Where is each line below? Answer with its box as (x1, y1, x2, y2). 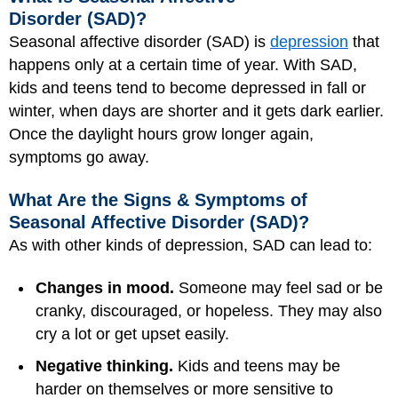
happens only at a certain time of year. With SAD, (9, 56, 357, 75)
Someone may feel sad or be (179, 279, 383, 298)
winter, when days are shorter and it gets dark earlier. (9, 102, 384, 121)
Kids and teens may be (173, 357, 340, 376)
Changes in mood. (36, 279, 179, 298)
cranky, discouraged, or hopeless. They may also (36, 302, 382, 321)
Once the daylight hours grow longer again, (9, 125, 314, 144)
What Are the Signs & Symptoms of (9, 189, 307, 210)
